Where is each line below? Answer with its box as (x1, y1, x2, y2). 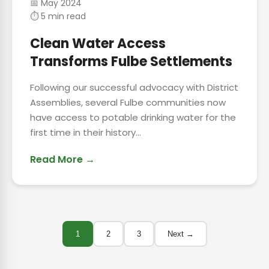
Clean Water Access (30, 34, 166, 53)
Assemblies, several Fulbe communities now (30, 96, 226, 109)
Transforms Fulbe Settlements (30, 52, 232, 71)
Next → (167, 229, 194, 238)
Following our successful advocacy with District (30, 81, 238, 94)
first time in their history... (30, 126, 141, 139)
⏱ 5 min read (30, 10, 86, 22)
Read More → (30, 153, 95, 166)
